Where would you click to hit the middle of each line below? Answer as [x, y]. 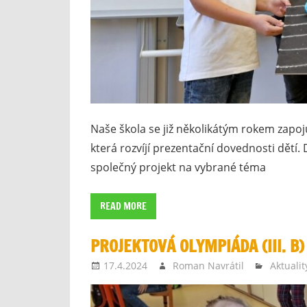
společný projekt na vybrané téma [178, 168]
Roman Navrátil [209, 265]
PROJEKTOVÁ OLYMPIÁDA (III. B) [197, 246]
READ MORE [123, 207]
